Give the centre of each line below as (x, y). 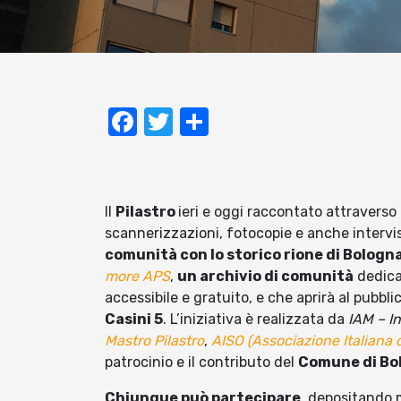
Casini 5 (134, 320)
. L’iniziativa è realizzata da (256, 320)
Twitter (220, 122)
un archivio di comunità (265, 277)
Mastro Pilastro (154, 341)
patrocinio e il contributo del (201, 363)
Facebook (201, 122)
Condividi (270, 122)
